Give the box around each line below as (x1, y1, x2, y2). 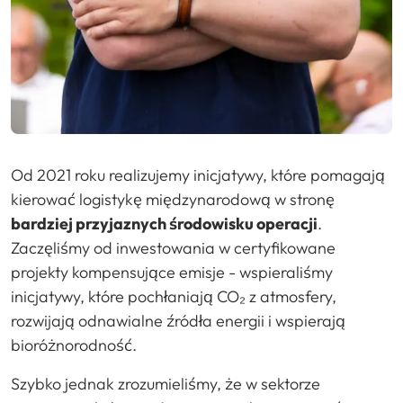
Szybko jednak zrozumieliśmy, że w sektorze (11, 372, 320, 394)
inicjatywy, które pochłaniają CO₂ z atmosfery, (11, 285, 336, 307)
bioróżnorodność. (11, 334, 137, 355)
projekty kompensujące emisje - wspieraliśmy (11, 261, 333, 282)
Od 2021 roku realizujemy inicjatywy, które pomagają (11, 164, 385, 185)
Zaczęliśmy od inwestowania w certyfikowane (11, 237, 336, 258)
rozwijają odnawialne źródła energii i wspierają (11, 309, 345, 331)
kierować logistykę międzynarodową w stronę (11, 188, 335, 210)
